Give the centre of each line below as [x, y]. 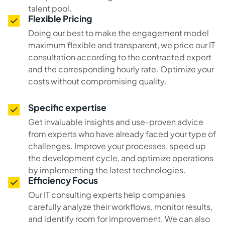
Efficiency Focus [63, 180]
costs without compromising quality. [97, 81]
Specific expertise [67, 107]
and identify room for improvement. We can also [119, 218]
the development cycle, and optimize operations [121, 158]
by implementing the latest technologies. [107, 170]
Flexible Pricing [60, 18]
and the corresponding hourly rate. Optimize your [121, 69]
